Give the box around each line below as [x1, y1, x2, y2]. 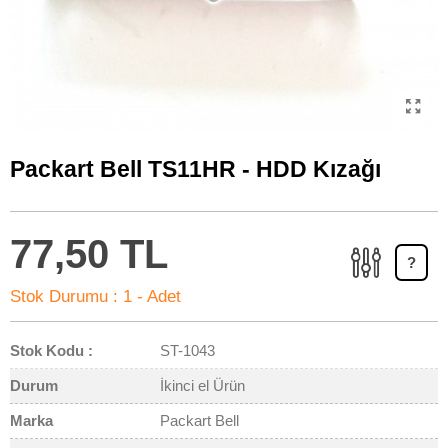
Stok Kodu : [10, 342, 93, 359]
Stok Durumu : [10, 287, 118, 306]
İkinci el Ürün [160, 377, 245, 394]
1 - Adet [123, 287, 181, 306]
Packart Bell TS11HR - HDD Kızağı [10, 156, 381, 182]
